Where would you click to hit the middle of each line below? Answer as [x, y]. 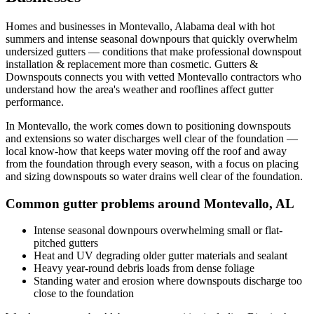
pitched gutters [66, 243]
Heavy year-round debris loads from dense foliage [144, 268]
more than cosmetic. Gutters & [189, 64]
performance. [35, 102]
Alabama [194, 26]
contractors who [265, 76]
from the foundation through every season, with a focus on [136, 163]
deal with [238, 26]
